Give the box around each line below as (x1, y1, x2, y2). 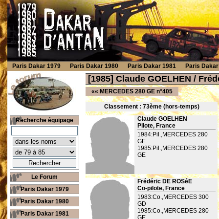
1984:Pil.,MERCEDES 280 (137, 131, 208, 138)
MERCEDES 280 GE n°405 (100, 88, 173, 95)
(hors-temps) (161, 103, 199, 110)
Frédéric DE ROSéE (137, 178, 192, 185)
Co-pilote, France (137, 185, 185, 192)
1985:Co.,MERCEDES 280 (137, 207, 209, 214)
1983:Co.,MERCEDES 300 (137, 194, 209, 200)
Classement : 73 (104, 103, 150, 110)
